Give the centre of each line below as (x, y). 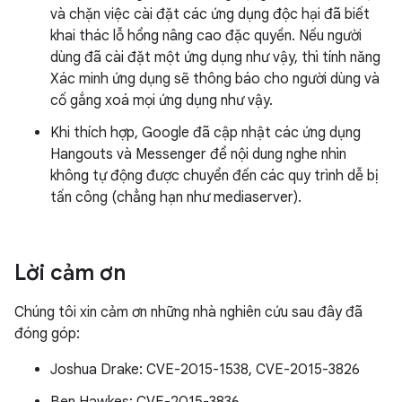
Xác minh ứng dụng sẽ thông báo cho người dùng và (215, 79)
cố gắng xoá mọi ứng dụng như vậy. (162, 100)
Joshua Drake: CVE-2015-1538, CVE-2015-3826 (205, 370)
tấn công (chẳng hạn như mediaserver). (176, 197)
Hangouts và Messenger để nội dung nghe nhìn (198, 154)
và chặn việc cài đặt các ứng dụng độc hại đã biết (210, 14)
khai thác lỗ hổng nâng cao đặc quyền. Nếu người (206, 36)
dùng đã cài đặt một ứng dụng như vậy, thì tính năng (215, 57)
